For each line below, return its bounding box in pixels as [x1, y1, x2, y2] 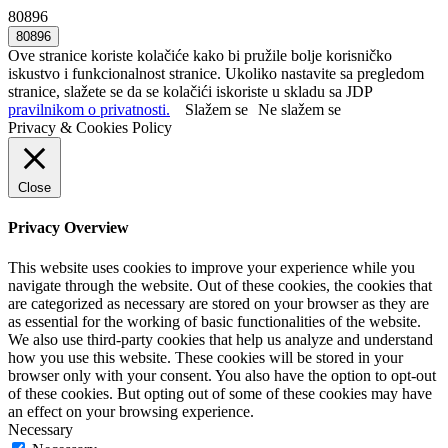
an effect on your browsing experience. [8, 402, 254, 420]
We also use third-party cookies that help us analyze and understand [8, 330, 433, 348]
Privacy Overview [8, 219, 129, 237]
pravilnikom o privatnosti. [8, 101, 170, 118]
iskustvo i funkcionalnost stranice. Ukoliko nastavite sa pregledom [8, 65, 424, 82]
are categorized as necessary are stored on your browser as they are [8, 294, 429, 312]
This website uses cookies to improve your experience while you [8, 258, 415, 276]
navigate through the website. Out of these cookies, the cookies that [8, 276, 432, 294]
